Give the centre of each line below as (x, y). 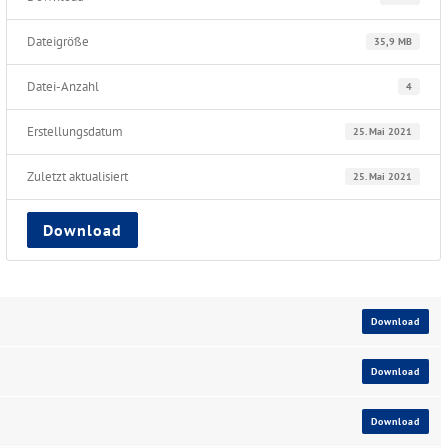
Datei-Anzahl (63, 86)
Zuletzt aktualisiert (78, 176)
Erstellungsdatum (75, 131)
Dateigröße (58, 41)
